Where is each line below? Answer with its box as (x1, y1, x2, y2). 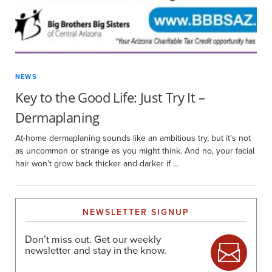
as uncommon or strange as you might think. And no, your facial (15, 144, 254, 157)
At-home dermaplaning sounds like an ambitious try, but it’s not (15, 132, 251, 144)
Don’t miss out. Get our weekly (25, 232, 161, 247)
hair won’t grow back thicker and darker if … (15, 157, 179, 170)
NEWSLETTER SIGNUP (83, 206, 189, 219)
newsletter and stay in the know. (25, 243, 166, 258)
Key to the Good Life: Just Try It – (15, 88, 205, 106)
